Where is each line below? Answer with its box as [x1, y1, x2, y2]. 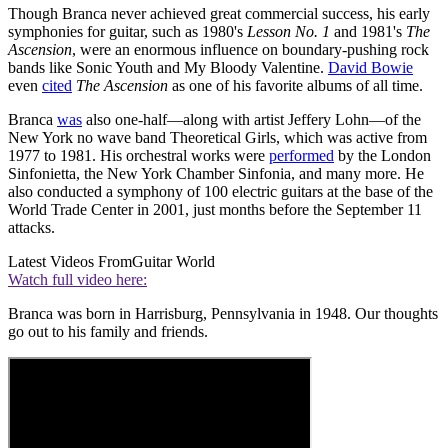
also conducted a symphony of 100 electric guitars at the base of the [8, 182, 433, 200]
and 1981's [330, 22, 406, 40]
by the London [334, 146, 431, 164]
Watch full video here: [8, 270, 147, 288]
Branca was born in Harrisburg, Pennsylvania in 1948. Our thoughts [8, 304, 438, 322]
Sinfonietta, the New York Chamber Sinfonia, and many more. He [8, 164, 424, 182]
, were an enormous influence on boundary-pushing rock [72, 40, 429, 58]
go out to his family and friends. [8, 322, 208, 340]
